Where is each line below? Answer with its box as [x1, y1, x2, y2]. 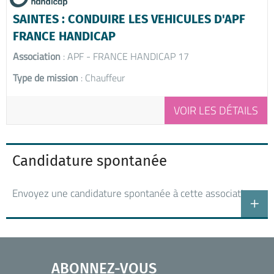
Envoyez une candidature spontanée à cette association [12, 185, 254, 202]
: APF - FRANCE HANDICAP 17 [61, 49, 189, 64]
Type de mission [13, 70, 78, 86]
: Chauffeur [78, 70, 125, 86]
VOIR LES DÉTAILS [174, 102, 258, 119]
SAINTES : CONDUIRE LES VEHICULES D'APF [13, 12, 245, 27]
